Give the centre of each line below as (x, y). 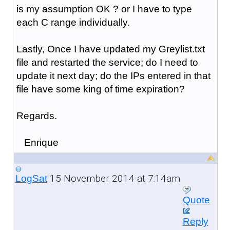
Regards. (36, 116)
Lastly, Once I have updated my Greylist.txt (110, 49)
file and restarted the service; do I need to (107, 62)
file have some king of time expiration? (100, 89)
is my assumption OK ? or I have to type (104, 9)
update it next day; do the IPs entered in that (113, 75)
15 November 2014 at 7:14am (113, 178)
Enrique (37, 142)
